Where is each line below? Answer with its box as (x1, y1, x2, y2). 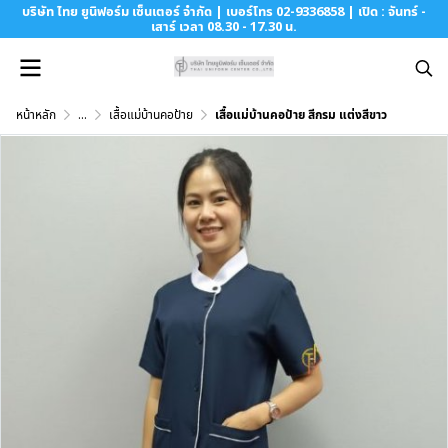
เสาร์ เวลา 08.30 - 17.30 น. (151, 17, 297, 35)
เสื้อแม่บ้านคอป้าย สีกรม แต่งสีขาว (215, 106, 387, 123)
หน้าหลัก (16, 106, 56, 123)
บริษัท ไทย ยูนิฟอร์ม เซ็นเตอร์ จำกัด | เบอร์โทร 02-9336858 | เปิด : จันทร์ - (22, 2, 426, 20)
